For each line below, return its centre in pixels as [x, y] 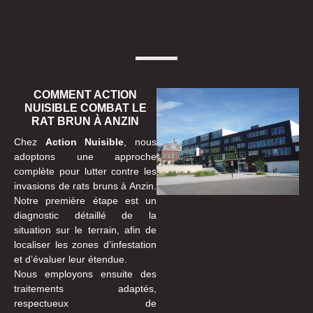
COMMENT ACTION [85, 94]
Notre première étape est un [85, 200]
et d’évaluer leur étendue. [71, 259]
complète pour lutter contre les [85, 171]
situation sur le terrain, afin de [85, 230]
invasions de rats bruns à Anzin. [85, 185]
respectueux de [85, 303]
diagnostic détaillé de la [85, 215]
